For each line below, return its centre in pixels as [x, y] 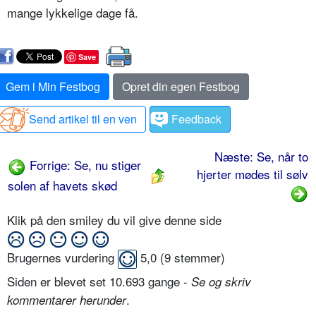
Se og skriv [221, 282]
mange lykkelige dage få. [73, 12]
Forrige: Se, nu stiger [84, 164]
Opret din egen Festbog [181, 86]
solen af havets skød [62, 185]
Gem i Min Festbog [53, 86]
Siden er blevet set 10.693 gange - [99, 281]
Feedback [196, 119]
